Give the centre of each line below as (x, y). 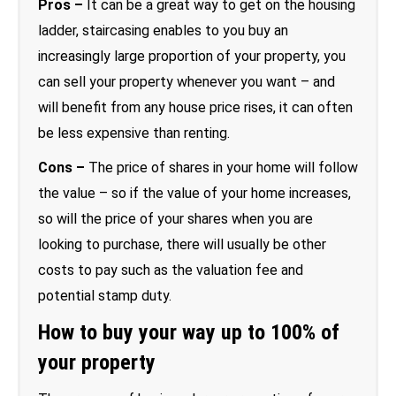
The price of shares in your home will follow (223, 167)
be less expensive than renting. (134, 133)
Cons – (63, 167)
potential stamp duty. (105, 295)
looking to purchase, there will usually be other (182, 244)
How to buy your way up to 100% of (189, 332)
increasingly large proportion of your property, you (192, 56)
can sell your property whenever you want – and (187, 81)
